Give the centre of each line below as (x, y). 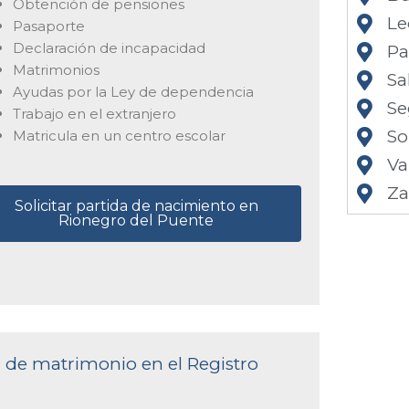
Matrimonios (56, 69)
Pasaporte (48, 26)
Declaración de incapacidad (109, 47)
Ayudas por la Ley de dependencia (133, 91)
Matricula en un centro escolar (119, 135)
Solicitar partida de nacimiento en (136, 206)
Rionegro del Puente (136, 220)
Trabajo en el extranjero (94, 113)
